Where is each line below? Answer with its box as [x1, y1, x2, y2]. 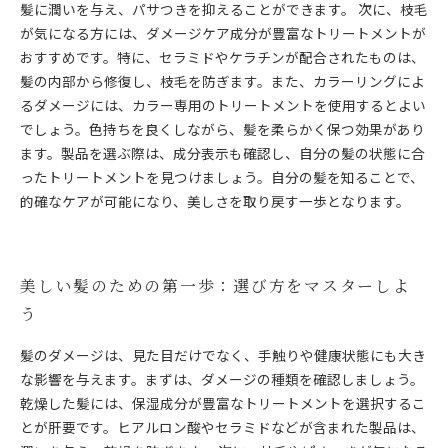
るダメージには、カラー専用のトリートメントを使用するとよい [20, 95, 426, 115]
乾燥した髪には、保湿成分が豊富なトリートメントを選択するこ [20, 393, 426, 413]
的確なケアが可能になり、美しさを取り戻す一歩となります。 [20, 191, 410, 211]
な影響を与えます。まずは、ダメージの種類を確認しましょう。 [20, 369, 424, 389]
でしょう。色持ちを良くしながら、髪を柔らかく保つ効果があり [20, 119, 425, 139]
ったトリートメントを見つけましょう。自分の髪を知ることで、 [20, 167, 424, 187]
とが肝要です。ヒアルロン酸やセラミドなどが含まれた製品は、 [20, 417, 425, 437]
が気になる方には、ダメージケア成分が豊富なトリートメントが [20, 23, 426, 43]
